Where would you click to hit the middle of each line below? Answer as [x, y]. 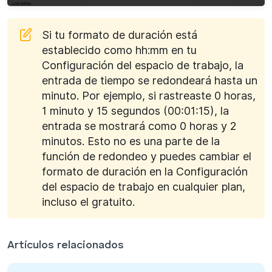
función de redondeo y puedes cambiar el [147, 156]
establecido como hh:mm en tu [119, 50]
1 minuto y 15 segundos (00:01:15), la [135, 110]
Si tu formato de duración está [120, 35]
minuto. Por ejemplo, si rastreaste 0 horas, [149, 95]
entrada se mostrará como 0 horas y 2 [139, 126]
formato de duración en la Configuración [145, 171]
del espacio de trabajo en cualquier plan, [144, 186]
